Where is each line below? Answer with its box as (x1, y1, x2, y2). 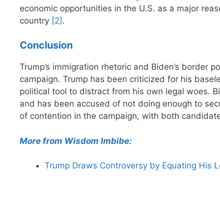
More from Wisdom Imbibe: (20, 136, 132, 146)
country (20, 15, 52, 26)
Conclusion (20, 39, 73, 52)
